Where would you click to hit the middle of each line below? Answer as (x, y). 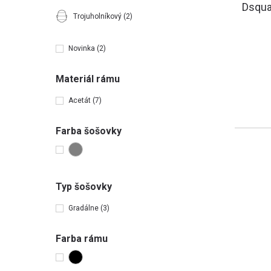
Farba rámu (82, 239)
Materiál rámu (88, 79)
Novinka (83, 48)
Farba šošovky (89, 131)
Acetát (80, 100)
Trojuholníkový (98, 16)
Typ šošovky (84, 187)
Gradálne (84, 208)
